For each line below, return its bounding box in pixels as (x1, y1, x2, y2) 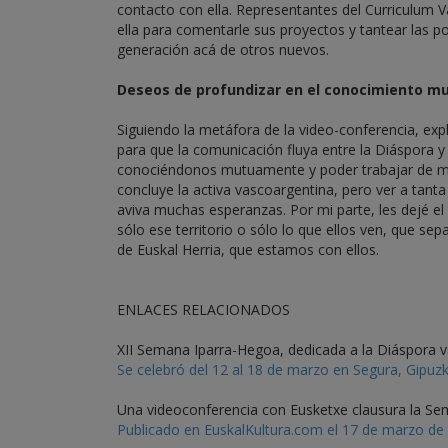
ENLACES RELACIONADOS (117, 300, 290, 319)
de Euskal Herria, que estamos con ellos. (117, 240, 379, 259)
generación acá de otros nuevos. (117, 40, 329, 59)
